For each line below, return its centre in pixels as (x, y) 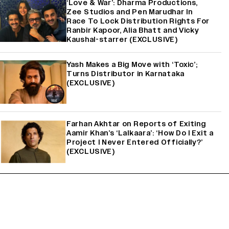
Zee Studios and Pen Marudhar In (130, 12)
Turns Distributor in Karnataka (125, 74)
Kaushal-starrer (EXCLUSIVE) (122, 40)
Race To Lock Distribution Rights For (138, 21)
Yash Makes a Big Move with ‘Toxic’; (132, 65)
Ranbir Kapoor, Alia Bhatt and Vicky (133, 31)
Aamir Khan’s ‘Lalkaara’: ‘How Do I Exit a (140, 133)
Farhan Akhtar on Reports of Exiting (136, 124)
